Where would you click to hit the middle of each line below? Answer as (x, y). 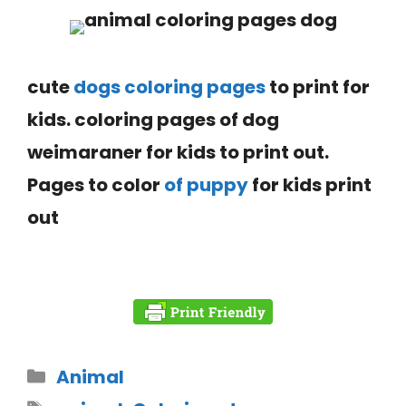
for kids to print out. (236, 152)
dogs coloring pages (169, 87)
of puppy (206, 184)
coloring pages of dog (177, 119)
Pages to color (96, 184)
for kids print (312, 184)
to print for (318, 87)
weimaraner (85, 152)
